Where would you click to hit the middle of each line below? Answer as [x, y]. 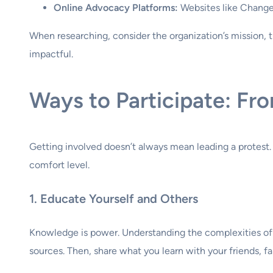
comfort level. [59, 165]
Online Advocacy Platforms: [116, 7]
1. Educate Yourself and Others [114, 199]
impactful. [51, 54]
